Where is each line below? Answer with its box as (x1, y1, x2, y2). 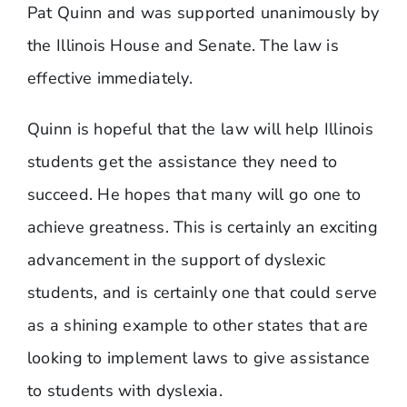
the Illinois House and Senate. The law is (26, 34, 340, 56)
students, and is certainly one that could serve (26, 281, 378, 303)
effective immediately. (26, 66, 193, 89)
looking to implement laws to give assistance (26, 346, 370, 369)
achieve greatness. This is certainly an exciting (26, 215, 378, 238)
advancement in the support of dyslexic (26, 248, 326, 271)
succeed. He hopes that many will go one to (26, 183, 362, 205)
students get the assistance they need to (26, 150, 338, 173)
